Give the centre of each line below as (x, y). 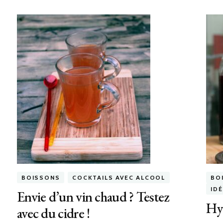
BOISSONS (41, 178)
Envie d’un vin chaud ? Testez (93, 197)
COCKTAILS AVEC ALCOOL (119, 178)
